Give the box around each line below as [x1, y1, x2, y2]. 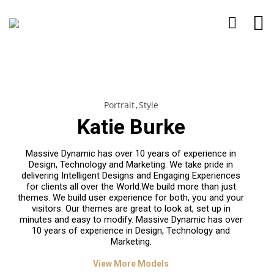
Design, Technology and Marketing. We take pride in [29, 158, 233, 170]
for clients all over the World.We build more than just [26, 180, 236, 192]
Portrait [103, 98, 135, 111]
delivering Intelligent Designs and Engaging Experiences [21, 169, 240, 181]
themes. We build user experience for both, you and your [18, 191, 244, 203]
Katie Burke [76, 114, 185, 139]
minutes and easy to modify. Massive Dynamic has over [19, 213, 243, 225]
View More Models [93, 258, 169, 268]
